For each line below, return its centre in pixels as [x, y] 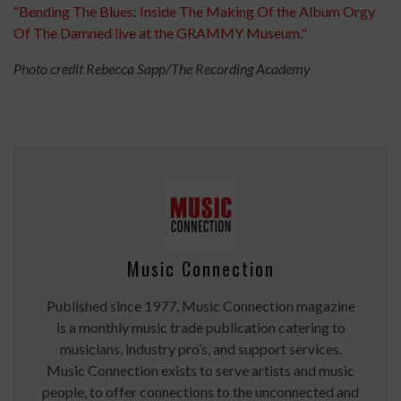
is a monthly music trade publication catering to [200, 327]
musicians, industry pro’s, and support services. [200, 349]
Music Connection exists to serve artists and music [200, 370]
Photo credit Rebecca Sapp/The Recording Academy [162, 68]
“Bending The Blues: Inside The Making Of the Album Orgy [194, 11]
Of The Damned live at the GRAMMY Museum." [160, 33]
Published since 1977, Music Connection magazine [200, 306]
